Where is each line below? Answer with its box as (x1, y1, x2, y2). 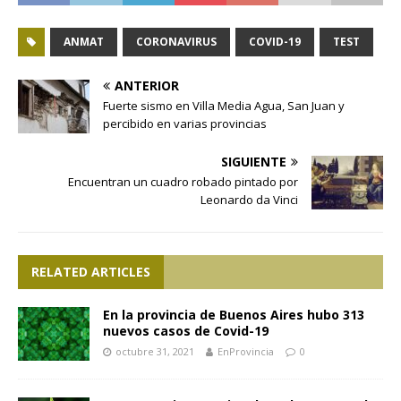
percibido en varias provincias (103, 115, 267, 132)
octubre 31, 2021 (115, 345, 194, 359)
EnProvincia (218, 345, 274, 359)
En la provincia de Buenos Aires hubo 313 (103, 306, 364, 324)
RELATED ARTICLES (31, 263, 150, 281)
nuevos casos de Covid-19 (103, 322, 269, 340)
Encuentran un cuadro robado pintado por (68, 174, 298, 191)
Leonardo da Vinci (200, 192, 298, 209)
